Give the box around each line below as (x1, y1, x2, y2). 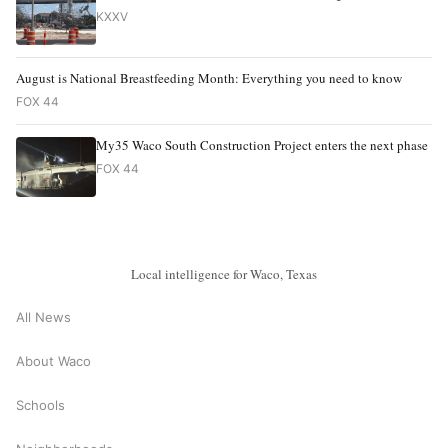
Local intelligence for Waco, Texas (131, 264, 317, 283)
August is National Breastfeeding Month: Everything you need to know (16, 68, 402, 87)
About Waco (16, 353, 91, 370)
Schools (16, 397, 65, 414)
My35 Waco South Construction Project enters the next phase (96, 135, 428, 154)
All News (16, 309, 71, 326)
